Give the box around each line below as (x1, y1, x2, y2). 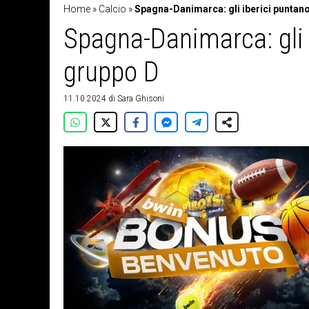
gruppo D (63, 56, 159, 89)
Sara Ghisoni (117, 94, 164, 104)
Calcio (99, 3, 126, 15)
